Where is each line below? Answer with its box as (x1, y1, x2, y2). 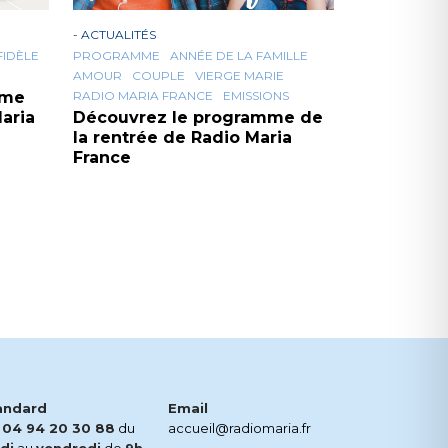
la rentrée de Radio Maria (73, 128, 292, 148)
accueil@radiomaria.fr (168, 420, 311, 437)
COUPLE (132, 68, 185, 84)
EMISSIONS (223, 88, 289, 104)
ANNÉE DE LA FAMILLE (170, 48, 308, 64)
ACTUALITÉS (81, 27, 156, 43)
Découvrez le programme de (73, 108, 323, 128)
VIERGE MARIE (195, 68, 284, 84)
